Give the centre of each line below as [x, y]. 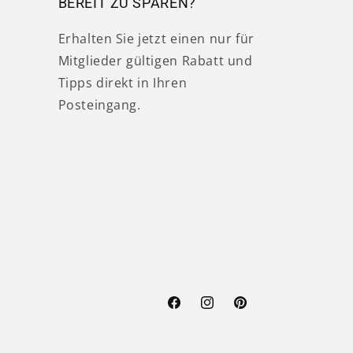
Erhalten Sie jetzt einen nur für [156, 38]
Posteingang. [99, 104]
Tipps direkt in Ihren [123, 82]
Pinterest [258, 311]
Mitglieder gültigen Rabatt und [155, 60]
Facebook [192, 311]
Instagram [228, 311]
